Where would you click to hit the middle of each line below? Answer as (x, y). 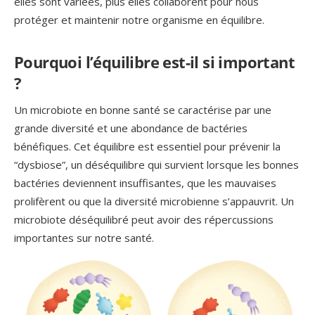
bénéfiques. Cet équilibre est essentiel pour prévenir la (147, 146)
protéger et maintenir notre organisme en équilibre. (139, 19)
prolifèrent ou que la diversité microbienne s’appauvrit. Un (154, 201)
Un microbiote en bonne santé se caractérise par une (143, 109)
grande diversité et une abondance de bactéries (131, 128)
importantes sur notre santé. (84, 237)
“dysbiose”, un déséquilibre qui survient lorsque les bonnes (156, 164)
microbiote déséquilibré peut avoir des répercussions (144, 219)
